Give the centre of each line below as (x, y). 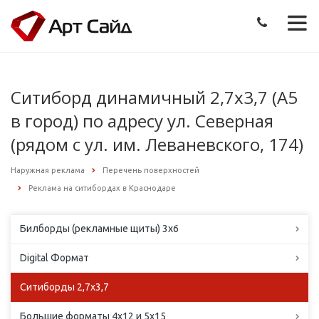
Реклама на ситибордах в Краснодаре (102, 188)
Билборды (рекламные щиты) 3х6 (99, 229)
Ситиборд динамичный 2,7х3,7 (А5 (154, 97)
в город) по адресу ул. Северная (142, 120)
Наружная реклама (48, 170)
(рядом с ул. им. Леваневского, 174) (157, 144)
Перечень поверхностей (151, 170)
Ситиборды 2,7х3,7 (64, 287)
